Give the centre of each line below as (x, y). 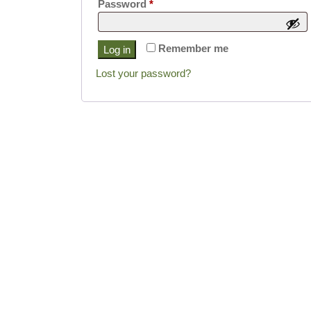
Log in (117, 50)
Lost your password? (143, 74)
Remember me (193, 49)
